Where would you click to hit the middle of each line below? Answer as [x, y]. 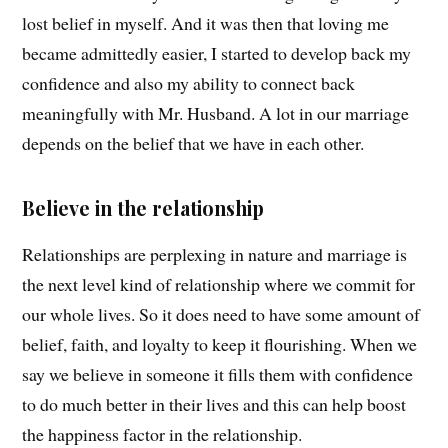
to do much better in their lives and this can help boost [214, 404]
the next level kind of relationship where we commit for [219, 284]
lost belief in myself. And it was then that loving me [206, 23]
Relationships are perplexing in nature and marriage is [215, 254]
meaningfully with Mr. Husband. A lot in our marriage [216, 113]
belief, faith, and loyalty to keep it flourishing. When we [220, 344]
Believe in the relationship [143, 208]
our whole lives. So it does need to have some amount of [221, 314]
